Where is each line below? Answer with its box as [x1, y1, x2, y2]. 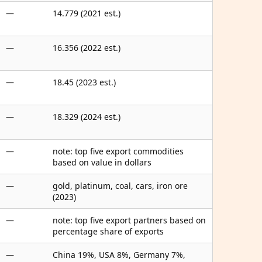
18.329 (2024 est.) [53, 111, 120, 122]
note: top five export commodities [53, 146, 184, 157]
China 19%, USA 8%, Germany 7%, [53, 249, 185, 260]
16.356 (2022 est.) [53, 42, 120, 53]
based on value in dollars [53, 157, 151, 168]
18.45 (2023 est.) [53, 77, 116, 88]
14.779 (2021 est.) [53, 8, 120, 19]
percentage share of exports [53, 226, 164, 237]
